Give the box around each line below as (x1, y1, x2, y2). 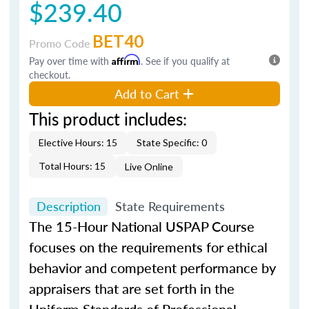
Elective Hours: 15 (39, 136, 117, 148)
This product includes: (29, 106, 187, 130)
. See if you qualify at (141, 53, 230, 68)
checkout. (29, 67, 70, 81)
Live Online (125, 160, 173, 172)
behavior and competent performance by (29, 258, 276, 277)
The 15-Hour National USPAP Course (29, 217, 255, 236)
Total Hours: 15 (39, 159, 106, 172)
